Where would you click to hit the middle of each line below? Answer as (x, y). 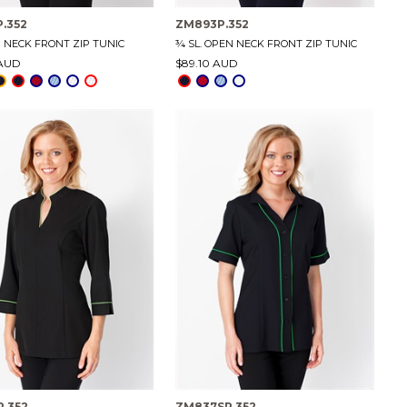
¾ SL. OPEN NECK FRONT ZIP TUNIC (266, 44)
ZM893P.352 (212, 25)
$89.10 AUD (206, 64)
